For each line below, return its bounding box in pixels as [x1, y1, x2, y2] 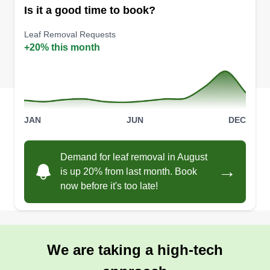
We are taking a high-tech [47, 241, 223, 258]
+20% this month [24, 42, 100, 52]
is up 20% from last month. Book [60, 166, 197, 177]
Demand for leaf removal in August [60, 151, 207, 162]
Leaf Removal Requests [24, 30, 116, 39]
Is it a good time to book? [24, 4, 155, 16]
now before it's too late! [60, 180, 158, 191]
